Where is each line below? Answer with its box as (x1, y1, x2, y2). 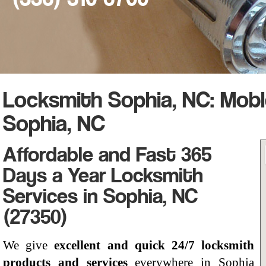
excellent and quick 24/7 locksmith (54, 238, 255, 252)
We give (3, 238, 55, 252)
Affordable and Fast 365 (3, 132, 211, 167)
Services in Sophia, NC (3, 174, 198, 208)
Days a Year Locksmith (3, 153, 203, 188)
